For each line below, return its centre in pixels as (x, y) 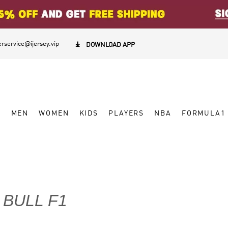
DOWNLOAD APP (110, 45)
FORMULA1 (203, 113)
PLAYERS (126, 113)
